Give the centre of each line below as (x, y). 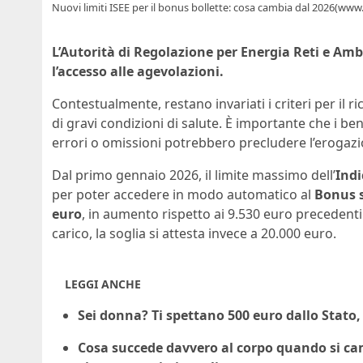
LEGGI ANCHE (103, 284)
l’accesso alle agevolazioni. (138, 71)
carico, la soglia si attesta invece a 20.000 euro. (194, 233)
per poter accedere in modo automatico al (183, 194)
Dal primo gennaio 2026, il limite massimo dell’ (194, 175)
